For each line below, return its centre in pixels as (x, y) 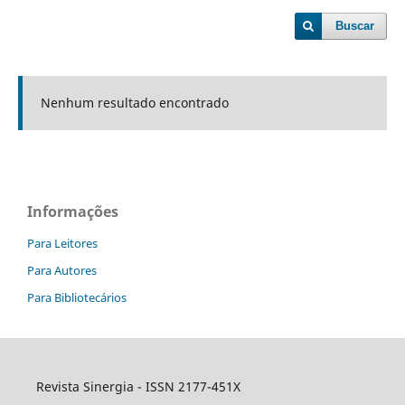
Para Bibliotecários (77, 297)
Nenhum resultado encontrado (134, 103)
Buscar (355, 26)
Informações (73, 211)
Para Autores (62, 270)
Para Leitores (62, 243)
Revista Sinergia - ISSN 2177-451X (138, 386)
